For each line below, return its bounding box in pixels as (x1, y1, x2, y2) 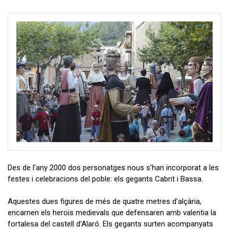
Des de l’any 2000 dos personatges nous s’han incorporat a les (8, 163, 219, 172)
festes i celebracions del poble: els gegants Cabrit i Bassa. (8, 174, 205, 184)
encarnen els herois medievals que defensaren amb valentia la (8, 208, 216, 217)
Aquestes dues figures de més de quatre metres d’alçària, (8, 196, 201, 206)
